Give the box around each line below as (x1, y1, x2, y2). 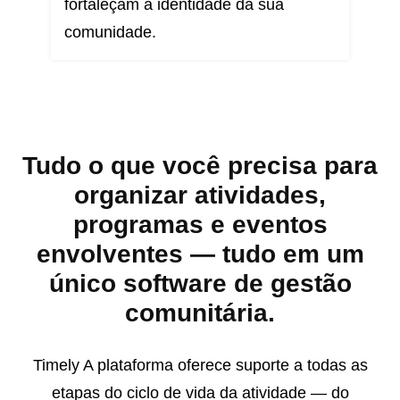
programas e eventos (72, 211, 328, 239)
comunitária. (125, 299, 275, 328)
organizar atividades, (74, 181, 326, 210)
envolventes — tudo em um (36, 240, 364, 269)
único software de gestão (48, 270, 352, 298)
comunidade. (63, 23, 156, 42)
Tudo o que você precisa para (22, 152, 378, 180)
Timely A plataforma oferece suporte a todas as (32, 356, 368, 375)
